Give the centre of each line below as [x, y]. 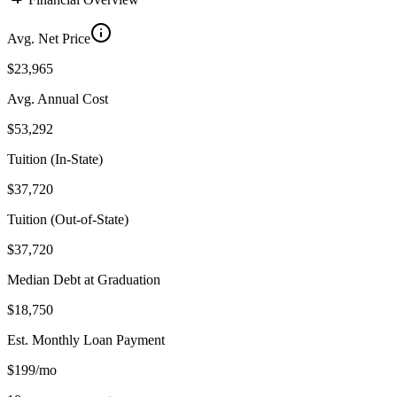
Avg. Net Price [49, 38]
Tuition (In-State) [55, 159]
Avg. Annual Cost [58, 98]
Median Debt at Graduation [84, 279]
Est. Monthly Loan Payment [86, 339]
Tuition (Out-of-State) [68, 219]
